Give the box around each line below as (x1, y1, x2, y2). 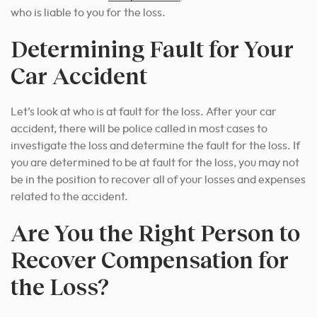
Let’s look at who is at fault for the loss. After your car (11, 106, 277, 118)
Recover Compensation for (11, 246, 289, 274)
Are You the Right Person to (11, 219, 300, 247)
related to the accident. (11, 191, 128, 203)
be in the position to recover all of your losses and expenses (11, 174, 306, 186)
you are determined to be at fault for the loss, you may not (11, 157, 299, 169)
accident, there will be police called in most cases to (11, 123, 267, 135)
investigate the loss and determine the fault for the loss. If (11, 140, 300, 152)
